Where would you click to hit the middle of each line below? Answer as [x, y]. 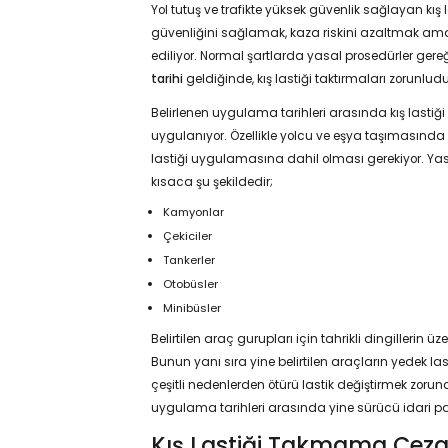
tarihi [166, 79]
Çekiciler [188, 236]
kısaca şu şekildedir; [211, 181]
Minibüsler [192, 308]
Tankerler [189, 260]
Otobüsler [191, 284]
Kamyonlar [194, 212]
